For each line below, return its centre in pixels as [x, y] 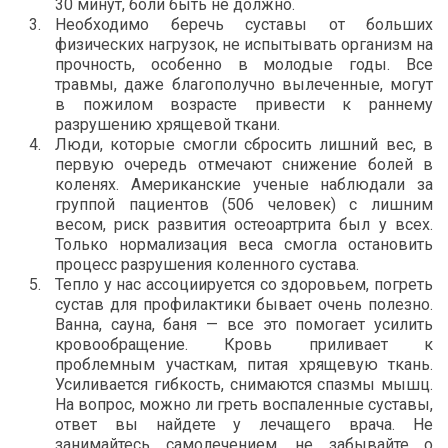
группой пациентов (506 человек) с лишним [244, 204]
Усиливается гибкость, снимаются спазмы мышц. [244, 384]
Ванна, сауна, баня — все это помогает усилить [244, 324]
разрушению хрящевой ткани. [167, 124]
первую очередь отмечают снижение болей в [244, 164]
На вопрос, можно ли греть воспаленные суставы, [244, 404]
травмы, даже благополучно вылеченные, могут [244, 84]
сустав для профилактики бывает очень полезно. [244, 304]
